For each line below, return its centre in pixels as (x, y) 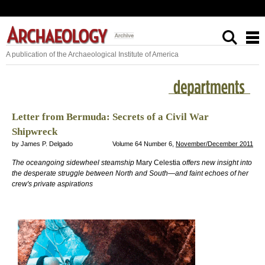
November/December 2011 (214, 143)
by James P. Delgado (42, 143)
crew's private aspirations (52, 184)
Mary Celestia (158, 162)
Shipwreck (35, 131)
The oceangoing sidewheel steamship (73, 162)
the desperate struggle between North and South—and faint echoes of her (130, 173)
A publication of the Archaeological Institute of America (92, 54)
